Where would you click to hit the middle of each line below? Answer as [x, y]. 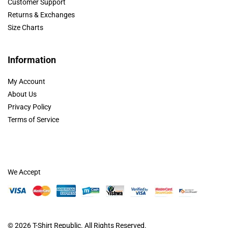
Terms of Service [33, 119]
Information [32, 60]
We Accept [24, 172]
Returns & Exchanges [41, 15]
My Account [26, 81]
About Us [22, 94]
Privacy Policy [30, 107]
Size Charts [25, 27]
